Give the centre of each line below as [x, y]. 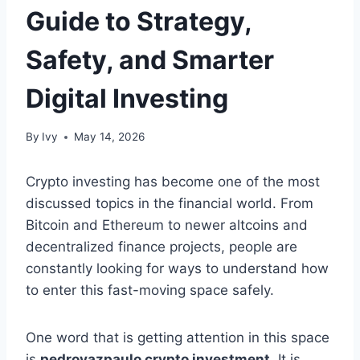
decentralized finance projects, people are [162, 247]
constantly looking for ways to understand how [177, 269]
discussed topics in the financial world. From [170, 204]
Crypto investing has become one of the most [173, 182]
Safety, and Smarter [150, 59]
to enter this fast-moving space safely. [150, 290]
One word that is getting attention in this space [178, 338]
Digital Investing [127, 98]
